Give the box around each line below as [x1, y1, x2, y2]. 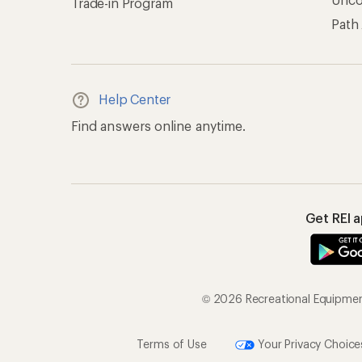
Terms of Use [137, 336, 207, 351]
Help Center [99, 91, 171, 107]
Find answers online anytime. [71, 118, 246, 134]
